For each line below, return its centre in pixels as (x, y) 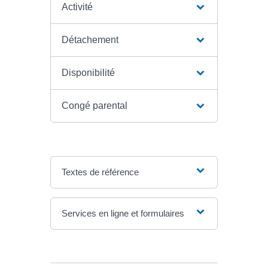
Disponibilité (88, 73)
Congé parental (94, 106)
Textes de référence (100, 172)
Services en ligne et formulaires (123, 214)
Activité (77, 7)
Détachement (90, 40)
